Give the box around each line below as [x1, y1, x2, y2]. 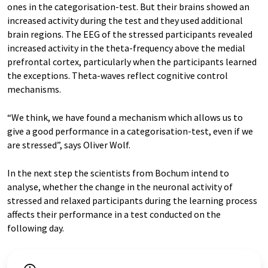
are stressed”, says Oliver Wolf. [7, 138, 130, 151]
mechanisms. [7, 83, 61, 95]
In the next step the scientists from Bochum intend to [7, 166, 229, 179]
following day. [7, 221, 64, 234]
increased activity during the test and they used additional [7, 14, 243, 26]
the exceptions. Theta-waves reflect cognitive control [7, 69, 228, 81]
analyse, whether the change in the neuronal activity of [7, 180, 233, 193]
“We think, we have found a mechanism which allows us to [7, 111, 243, 123]
